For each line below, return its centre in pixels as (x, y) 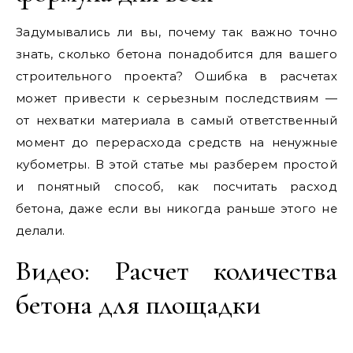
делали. (41, 230)
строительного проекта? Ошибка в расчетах (176, 76)
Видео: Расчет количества (176, 271)
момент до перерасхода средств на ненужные (176, 142)
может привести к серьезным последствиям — (176, 98)
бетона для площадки (138, 305)
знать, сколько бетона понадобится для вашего (176, 54)
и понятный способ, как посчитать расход (176, 186)
